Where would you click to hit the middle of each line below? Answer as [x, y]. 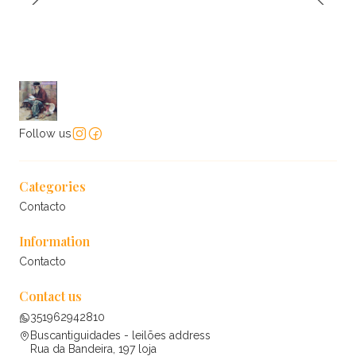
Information [54, 242]
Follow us [45, 133]
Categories [52, 186]
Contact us [50, 296]
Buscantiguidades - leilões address [120, 335]
